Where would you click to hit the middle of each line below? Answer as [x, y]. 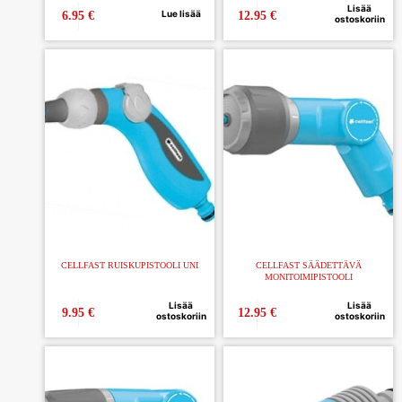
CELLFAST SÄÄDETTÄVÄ [308, 266]
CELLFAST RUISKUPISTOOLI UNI [130, 266]
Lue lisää [181, 14]
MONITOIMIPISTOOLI [308, 277]
